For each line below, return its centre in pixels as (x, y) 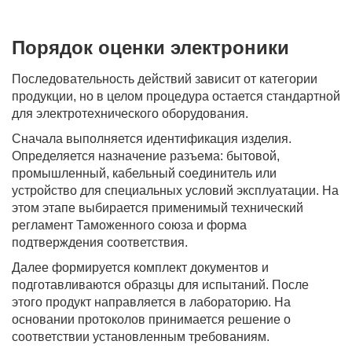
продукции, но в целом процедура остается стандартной (176, 96)
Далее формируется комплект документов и (140, 268)
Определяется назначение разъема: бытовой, (146, 156)
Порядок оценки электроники (150, 48)
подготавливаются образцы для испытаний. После (160, 285)
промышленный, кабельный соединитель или (144, 173)
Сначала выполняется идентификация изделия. (152, 139)
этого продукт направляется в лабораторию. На (151, 302)
